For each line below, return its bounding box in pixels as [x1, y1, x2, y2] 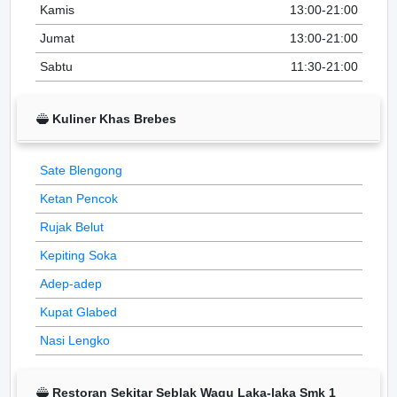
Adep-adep [39, 276, 102, 291]
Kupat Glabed [39, 305, 117, 319]
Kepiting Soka [39, 248, 117, 262]
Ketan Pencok [39, 191, 118, 206]
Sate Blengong [39, 163, 122, 177]
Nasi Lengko [39, 333, 110, 347]
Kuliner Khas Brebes [49, 112, 176, 126]
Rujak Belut [39, 220, 104, 234]
